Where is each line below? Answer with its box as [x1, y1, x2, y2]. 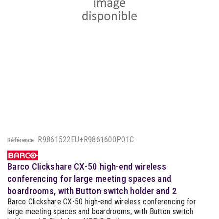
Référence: [7, 136, 36, 144]
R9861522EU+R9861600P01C [38, 135, 134, 144]
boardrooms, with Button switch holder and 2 [7, 185, 177, 197]
